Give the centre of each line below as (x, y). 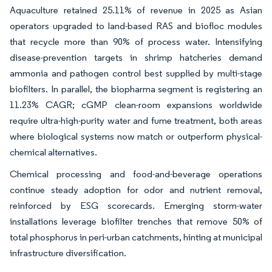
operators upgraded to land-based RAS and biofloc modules (136, 25)
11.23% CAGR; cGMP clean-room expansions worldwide (136, 104)
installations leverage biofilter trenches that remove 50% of (136, 221)
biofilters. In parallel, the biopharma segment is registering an (136, 89)
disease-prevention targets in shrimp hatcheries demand (136, 57)
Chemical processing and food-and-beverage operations (136, 174)
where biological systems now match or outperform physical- (136, 136)
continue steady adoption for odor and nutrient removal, (136, 189)
